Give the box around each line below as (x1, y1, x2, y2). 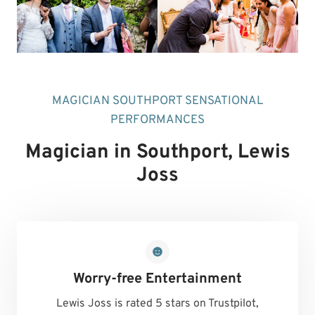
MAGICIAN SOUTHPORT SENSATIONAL (51, 93, 264, 109)
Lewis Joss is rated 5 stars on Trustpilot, (56, 296, 259, 311)
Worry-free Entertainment (73, 269, 242, 288)
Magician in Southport (25, 139, 228, 165)
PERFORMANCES (110, 112, 205, 128)
